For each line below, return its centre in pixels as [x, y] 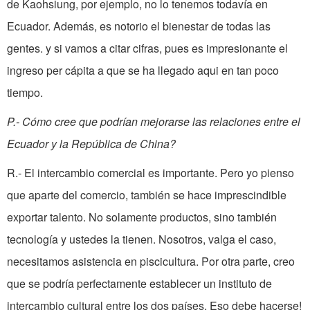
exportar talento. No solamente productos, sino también [142, 217]
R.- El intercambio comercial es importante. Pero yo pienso [151, 173]
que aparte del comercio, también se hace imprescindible [147, 195]
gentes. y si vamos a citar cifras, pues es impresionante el [147, 48]
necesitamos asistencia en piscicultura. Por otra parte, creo [151, 262]
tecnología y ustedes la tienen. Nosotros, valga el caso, [142, 239]
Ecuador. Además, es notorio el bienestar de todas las [139, 26]
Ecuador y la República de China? [91, 144]
